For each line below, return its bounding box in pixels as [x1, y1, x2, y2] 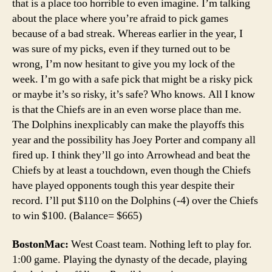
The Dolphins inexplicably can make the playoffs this [12, 117, 244, 132]
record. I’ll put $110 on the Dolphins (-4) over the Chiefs [12, 193, 258, 208]
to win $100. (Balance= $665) [12, 208, 142, 223]
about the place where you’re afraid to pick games [12, 11, 228, 25]
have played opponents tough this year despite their [12, 178, 234, 192]
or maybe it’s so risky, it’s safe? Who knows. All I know [12, 87, 255, 101]
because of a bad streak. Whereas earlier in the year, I [12, 26, 243, 41]
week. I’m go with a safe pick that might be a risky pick [12, 72, 253, 86]
